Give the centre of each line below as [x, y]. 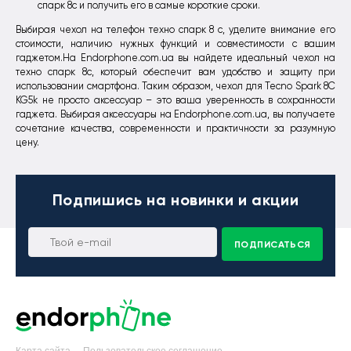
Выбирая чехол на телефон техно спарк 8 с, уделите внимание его [175, 29]
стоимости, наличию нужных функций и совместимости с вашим [175, 43]
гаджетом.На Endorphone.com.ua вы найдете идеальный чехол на [175, 58]
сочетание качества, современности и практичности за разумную [175, 128]
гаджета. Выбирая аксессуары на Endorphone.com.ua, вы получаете [175, 114]
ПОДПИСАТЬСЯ [272, 244]
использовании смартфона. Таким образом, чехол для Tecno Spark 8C [175, 86]
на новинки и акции [221, 200]
